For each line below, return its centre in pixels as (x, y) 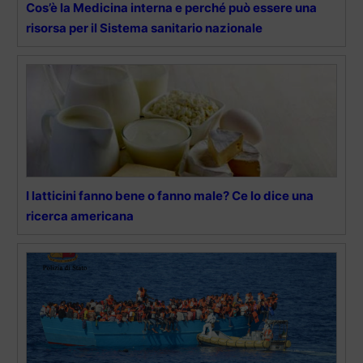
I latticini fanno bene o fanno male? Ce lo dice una (170, 195)
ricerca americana (80, 216)
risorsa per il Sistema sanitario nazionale (144, 28)
